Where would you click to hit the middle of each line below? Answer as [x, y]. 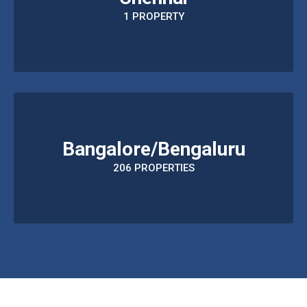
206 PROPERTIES [153, 168]
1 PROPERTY [153, 16]
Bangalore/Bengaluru [153, 149]
